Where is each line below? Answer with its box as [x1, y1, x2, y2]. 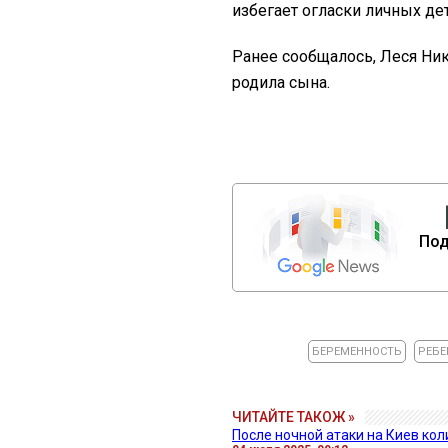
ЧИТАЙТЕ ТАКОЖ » [232, 408, 355, 425]
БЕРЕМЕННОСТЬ [312, 344, 403, 358]
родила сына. [232, 72, 330, 92]
